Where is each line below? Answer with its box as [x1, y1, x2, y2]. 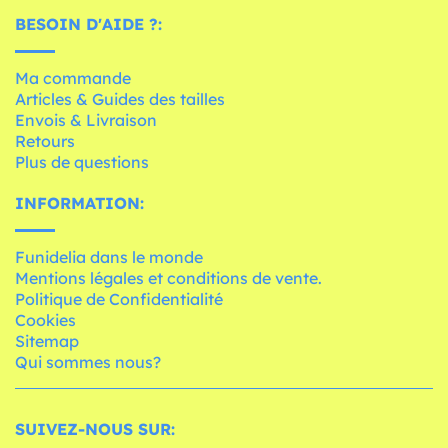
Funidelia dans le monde [15, 247, 203, 268]
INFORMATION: [15, 193, 144, 214]
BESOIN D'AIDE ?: [15, 14, 162, 35]
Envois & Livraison [15, 110, 157, 131]
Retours [15, 131, 75, 152]
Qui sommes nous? [15, 352, 161, 373]
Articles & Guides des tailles [15, 89, 225, 110]
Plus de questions [15, 152, 149, 173]
